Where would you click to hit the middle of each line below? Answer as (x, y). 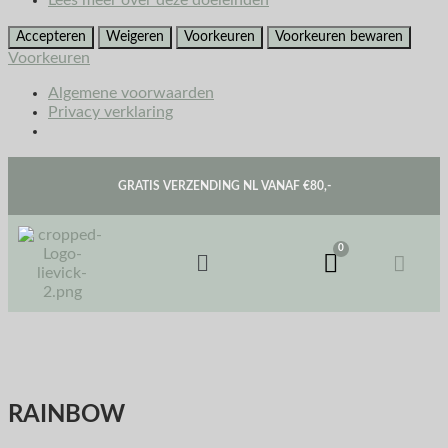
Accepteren (51, 37)
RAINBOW (66, 415)
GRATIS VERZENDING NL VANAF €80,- (224, 186)
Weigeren (135, 37)
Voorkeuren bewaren (339, 37)
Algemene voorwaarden (131, 93)
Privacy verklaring (110, 112)
